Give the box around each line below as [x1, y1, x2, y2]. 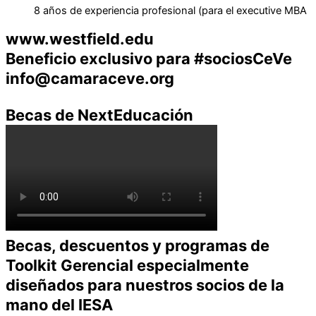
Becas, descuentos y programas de [6, 236, 269, 255]
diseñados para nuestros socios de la [6, 276, 284, 295]
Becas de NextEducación [6, 106, 193, 125]
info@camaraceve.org [6, 69, 174, 88]
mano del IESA [6, 296, 113, 315]
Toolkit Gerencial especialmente [6, 256, 249, 275]
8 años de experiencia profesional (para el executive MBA [34, 4, 307, 17]
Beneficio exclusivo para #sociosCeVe [6, 49, 292, 68]
